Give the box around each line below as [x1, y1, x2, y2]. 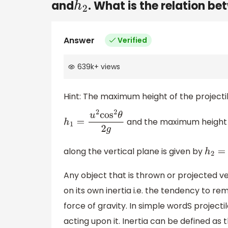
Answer [64, 34, 95, 46]
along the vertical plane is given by [64, 145, 205, 157]
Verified [118, 35, 147, 45]
